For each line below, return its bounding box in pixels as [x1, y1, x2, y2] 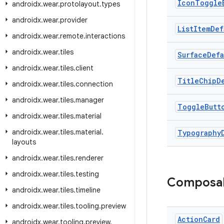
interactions [85, 31, 125, 40]
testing [75, 169, 99, 178]
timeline [75, 185, 100, 194]
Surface [177, 50, 207, 59]
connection [75, 79, 113, 88]
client [75, 63, 93, 72]
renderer [75, 153, 103, 162]
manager [75, 95, 104, 104]
